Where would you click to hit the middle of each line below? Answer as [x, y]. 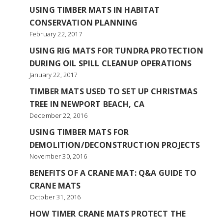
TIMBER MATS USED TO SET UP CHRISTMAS [113, 91]
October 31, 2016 [55, 197]
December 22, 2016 [58, 115]
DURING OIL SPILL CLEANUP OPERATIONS [111, 63]
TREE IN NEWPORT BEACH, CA [87, 104]
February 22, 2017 [56, 34]
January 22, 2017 [54, 75]
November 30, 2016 [58, 156]
